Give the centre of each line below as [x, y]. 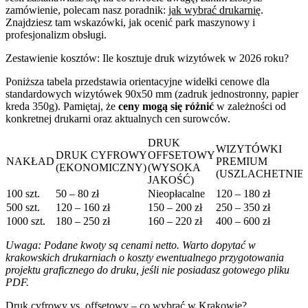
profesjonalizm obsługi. [56, 34]
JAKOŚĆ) [171, 179]
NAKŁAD [30, 161]
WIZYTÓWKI [249, 148]
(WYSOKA [174, 167]
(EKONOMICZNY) [101, 167]
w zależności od [250, 106]
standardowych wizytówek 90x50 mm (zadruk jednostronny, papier [152, 93]
